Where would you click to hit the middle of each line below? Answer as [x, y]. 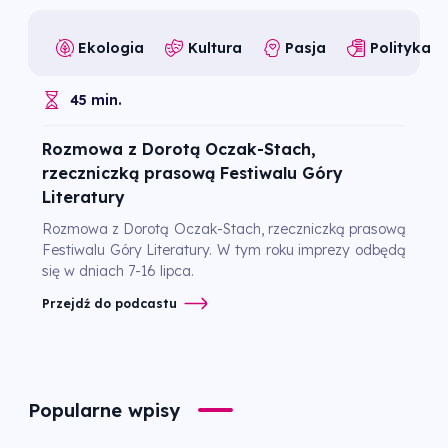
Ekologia [111, 47]
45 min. [96, 100]
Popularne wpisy [104, 410]
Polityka [400, 47]
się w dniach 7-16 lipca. [118, 271]
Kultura [214, 47]
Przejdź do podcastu [109, 303]
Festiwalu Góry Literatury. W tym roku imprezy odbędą [224, 250]
